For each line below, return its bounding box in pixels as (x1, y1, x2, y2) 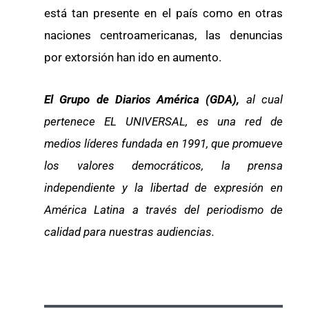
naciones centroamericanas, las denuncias (44, 28, 283, 42)
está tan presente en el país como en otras (44, 6, 283, 20)
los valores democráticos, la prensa (44, 159, 283, 173)
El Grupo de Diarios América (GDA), (44, 92, 246, 107)
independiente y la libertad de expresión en (44, 181, 283, 195)
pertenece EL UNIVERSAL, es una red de (44, 114, 283, 129)
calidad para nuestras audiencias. (44, 225, 215, 239)
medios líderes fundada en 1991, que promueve (44, 137, 283, 151)
